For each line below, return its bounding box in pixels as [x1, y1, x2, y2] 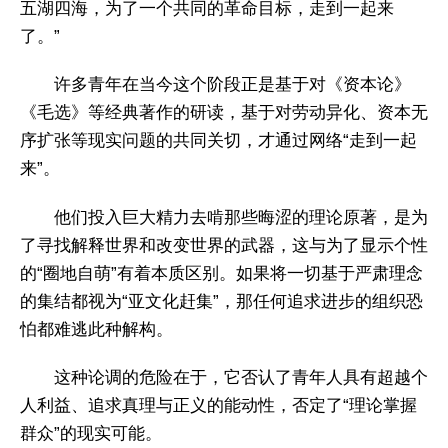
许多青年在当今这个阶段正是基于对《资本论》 [54, 75, 411, 95]
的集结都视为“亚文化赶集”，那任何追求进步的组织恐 [20, 291, 423, 311]
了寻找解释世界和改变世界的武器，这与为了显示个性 [20, 235, 428, 255]
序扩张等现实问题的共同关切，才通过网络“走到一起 [20, 131, 417, 151]
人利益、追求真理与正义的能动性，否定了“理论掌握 [20, 396, 417, 416]
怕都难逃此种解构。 [20, 319, 173, 339]
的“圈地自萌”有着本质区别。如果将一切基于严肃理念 [20, 263, 423, 283]
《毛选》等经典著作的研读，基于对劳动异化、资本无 [20, 103, 428, 123]
